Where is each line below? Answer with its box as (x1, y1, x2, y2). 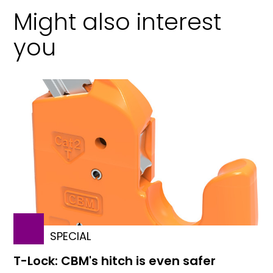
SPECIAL (50, 229, 91, 244)
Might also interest (13, 5, 222, 38)
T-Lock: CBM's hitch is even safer (13, 252, 216, 270)
